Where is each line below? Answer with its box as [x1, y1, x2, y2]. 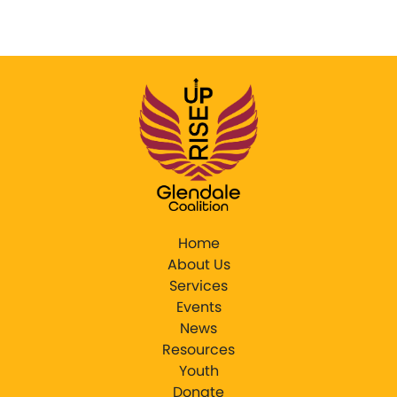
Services [169, 276, 228, 297]
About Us [167, 254, 230, 276]
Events [175, 297, 222, 318]
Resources [162, 339, 235, 361]
